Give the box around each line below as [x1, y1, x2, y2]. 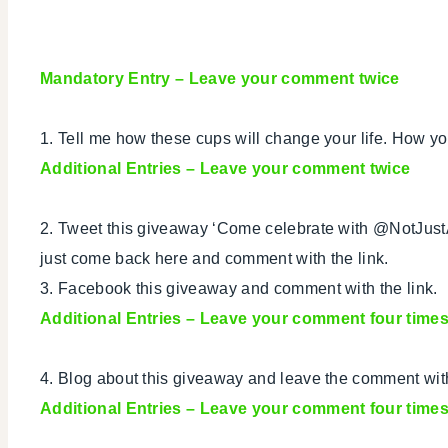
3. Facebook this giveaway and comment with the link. [40, 279, 438, 297]
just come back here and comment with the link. [40, 249, 389, 267]
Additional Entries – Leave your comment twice [40, 159, 411, 177]
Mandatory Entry [40, 69, 171, 87]
